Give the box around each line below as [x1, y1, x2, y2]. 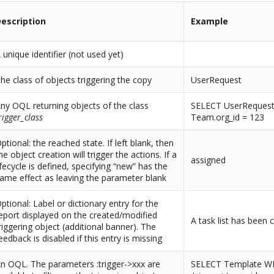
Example [191, 15, 229, 28]
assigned [191, 154, 226, 166]
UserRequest [191, 74, 242, 86]
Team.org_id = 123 [191, 111, 265, 124]
